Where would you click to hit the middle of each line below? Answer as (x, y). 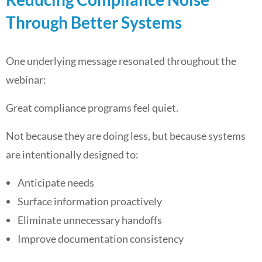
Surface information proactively (90, 201)
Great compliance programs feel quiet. (92, 108)
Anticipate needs (56, 182)
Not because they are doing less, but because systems (126, 136)
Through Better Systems (94, 22)
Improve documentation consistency (101, 239)
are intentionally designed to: (72, 154)
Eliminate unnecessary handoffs (90, 220)
